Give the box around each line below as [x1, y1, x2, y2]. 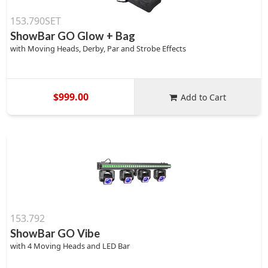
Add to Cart [181, 91, 227, 103]
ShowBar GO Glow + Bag [10, 29, 135, 42]
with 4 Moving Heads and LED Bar [10, 240, 130, 251]
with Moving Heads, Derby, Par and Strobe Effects [10, 43, 186, 54]
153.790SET [10, 14, 61, 28]
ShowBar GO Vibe [10, 227, 100, 240]
